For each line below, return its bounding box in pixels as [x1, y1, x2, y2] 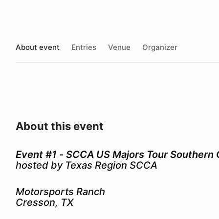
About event [16, 42, 60, 52]
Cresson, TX [16, 197, 76, 208]
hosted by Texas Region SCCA [16, 159, 160, 171]
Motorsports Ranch [16, 186, 105, 197]
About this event [16, 120, 104, 132]
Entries [71, 42, 96, 52]
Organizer [142, 42, 177, 52]
